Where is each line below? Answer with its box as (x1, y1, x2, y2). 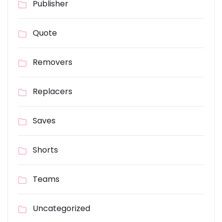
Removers (33, 56, 72, 68)
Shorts (33, 144, 58, 156)
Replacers (33, 86, 72, 98)
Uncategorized (33, 203, 90, 215)
